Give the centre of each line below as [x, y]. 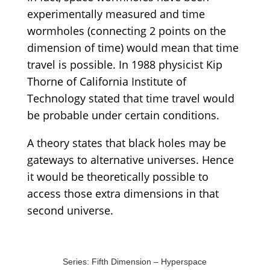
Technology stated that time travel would [130, 98]
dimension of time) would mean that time [133, 47]
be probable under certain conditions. [123, 115]
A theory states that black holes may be [126, 143]
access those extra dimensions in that [123, 193]
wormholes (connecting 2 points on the [126, 30]
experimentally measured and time [116, 14]
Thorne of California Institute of [106, 81]
